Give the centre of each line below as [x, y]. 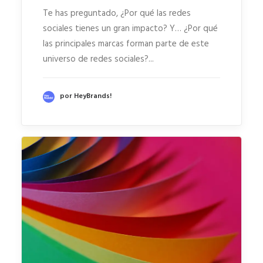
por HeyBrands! [86, 97]
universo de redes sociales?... [98, 60]
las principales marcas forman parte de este [126, 44]
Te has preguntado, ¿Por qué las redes [117, 14]
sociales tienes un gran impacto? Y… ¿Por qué [130, 29]
